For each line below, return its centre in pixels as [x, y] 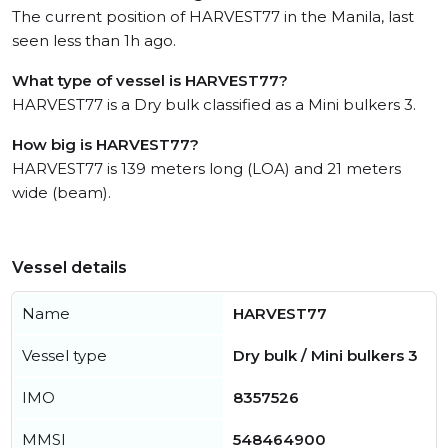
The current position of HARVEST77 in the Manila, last [213, 16]
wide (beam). [61, 192]
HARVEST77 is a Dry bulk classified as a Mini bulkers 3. [214, 104]
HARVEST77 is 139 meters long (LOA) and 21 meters [206, 168]
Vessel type [64, 355]
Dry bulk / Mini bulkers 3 [325, 355]
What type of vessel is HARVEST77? [150, 80]
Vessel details [69, 267]
